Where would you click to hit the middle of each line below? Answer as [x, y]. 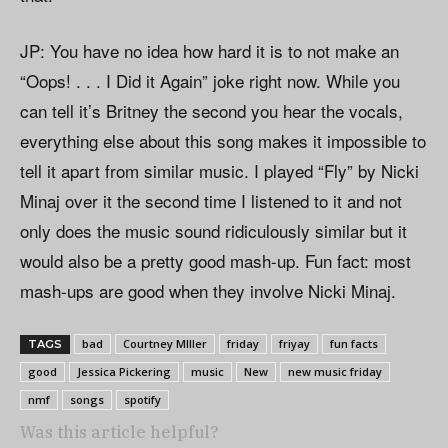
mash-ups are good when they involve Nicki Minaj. [208, 291]
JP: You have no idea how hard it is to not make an [209, 51]
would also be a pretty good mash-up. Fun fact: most [215, 261]
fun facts [354, 344]
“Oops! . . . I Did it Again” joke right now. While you [210, 81]
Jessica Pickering [124, 372]
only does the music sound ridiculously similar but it [213, 231]
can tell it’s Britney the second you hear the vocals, [211, 111]
